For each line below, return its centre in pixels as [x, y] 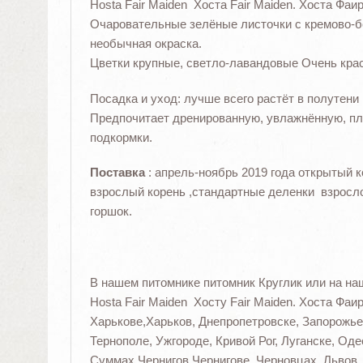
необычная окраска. [145, 43]
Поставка [117, 173]
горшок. [111, 211]
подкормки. [121, 137]
